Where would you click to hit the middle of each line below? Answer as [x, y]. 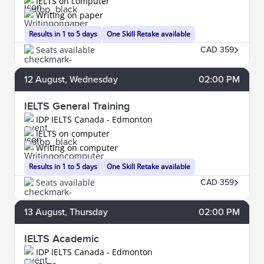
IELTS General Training [77, 106]
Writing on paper [70, 15]
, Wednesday [91, 79]
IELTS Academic [62, 239]
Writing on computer [77, 147]
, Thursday [86, 212]
